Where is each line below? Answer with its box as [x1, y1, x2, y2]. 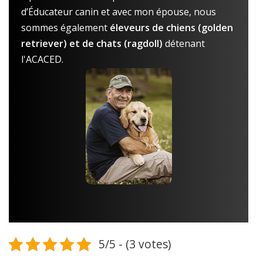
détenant [163, 36, 205, 50]
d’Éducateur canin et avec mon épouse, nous [21, 5, 216, 18]
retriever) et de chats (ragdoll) [21, 36, 163, 50]
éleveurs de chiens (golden [110, 21, 233, 34]
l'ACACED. [21, 52, 63, 66]
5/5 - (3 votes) [98, 235, 171, 252]
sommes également [21, 21, 110, 34]
